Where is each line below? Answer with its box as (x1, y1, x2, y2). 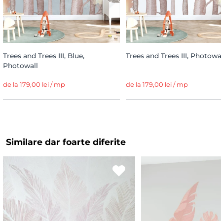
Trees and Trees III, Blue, (3, 51, 84, 60)
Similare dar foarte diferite (6, 136, 126, 147)
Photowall (3, 61, 38, 70)
